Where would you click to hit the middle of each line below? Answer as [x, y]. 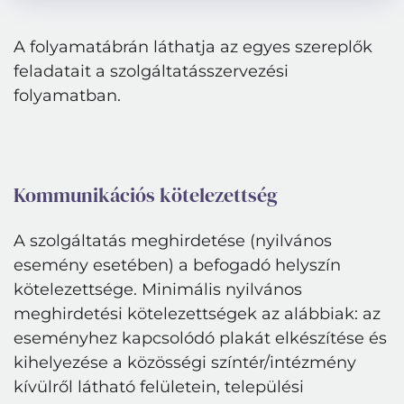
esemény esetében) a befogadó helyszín [177, 266]
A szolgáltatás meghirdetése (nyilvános [173, 241]
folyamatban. [67, 96]
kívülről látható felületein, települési [159, 387]
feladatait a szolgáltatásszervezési [151, 72]
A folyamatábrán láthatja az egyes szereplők [193, 47]
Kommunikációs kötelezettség [146, 196]
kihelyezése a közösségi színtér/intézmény [185, 363]
